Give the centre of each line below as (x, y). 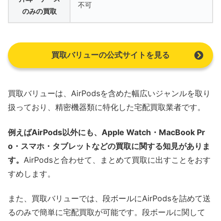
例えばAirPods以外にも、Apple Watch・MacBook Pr (107, 132)
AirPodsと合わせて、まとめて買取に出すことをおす (117, 160)
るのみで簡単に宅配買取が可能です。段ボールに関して (107, 212)
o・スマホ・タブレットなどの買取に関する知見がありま (109, 146)
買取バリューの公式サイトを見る (110, 55)
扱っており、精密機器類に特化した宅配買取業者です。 (107, 107)
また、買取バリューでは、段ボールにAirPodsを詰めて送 (109, 199)
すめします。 (32, 173)
